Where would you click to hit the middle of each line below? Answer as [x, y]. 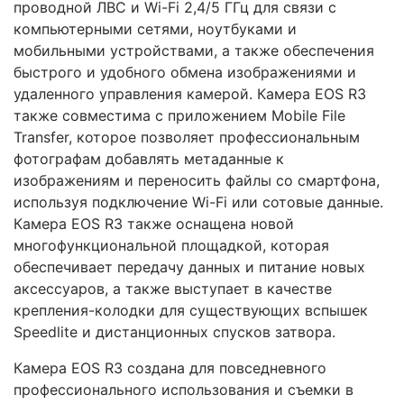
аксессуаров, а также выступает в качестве [173, 288]
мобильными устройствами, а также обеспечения [194, 50]
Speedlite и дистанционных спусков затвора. [174, 331]
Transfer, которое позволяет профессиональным [187, 137]
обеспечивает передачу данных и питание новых [189, 266]
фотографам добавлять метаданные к [149, 158]
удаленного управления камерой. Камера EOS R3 [190, 93]
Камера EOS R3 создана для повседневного [170, 367]
